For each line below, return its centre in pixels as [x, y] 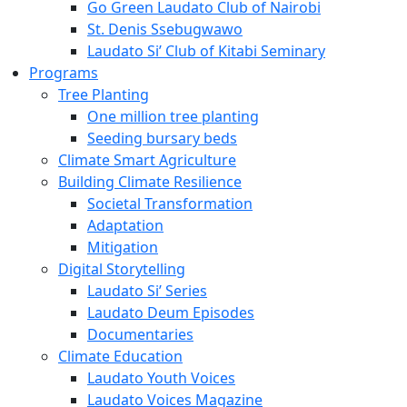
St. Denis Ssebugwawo [165, 29]
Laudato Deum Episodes [171, 313]
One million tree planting [173, 116]
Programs [64, 73]
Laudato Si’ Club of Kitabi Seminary [206, 51]
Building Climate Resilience [150, 182]
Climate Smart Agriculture [147, 160]
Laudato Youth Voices [161, 378]
